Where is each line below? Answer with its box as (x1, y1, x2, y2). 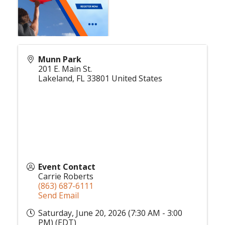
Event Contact (38, 161, 95, 172)
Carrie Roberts (38, 170, 93, 182)
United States (111, 72, 162, 84)
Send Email (38, 189, 79, 201)
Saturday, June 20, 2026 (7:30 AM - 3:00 (38, 207, 182, 218)
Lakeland (38, 72, 72, 84)
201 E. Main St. (38, 63, 92, 74)
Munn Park (38, 53, 81, 65)
